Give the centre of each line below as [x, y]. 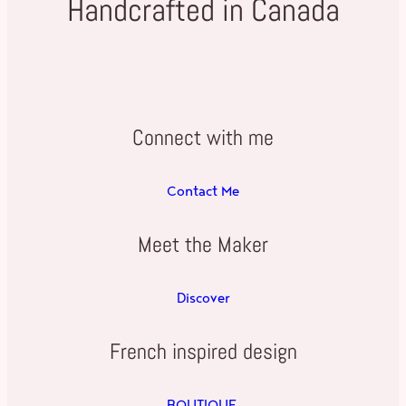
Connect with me [203, 137]
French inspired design [203, 351]
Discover [203, 298]
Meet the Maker [203, 244]
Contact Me [203, 191]
